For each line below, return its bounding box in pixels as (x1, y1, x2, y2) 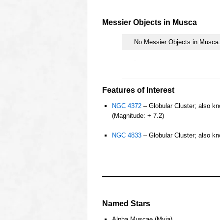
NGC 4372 (111, 102, 141, 110)
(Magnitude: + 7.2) (111, 111, 164, 119)
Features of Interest (102, 85, 174, 94)
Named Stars (102, 199, 150, 208)
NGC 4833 (111, 131, 141, 139)
